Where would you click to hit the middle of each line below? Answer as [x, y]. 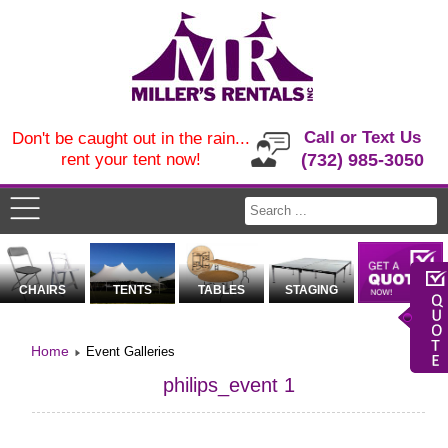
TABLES [222, 290]
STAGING [311, 290]
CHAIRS [43, 290]
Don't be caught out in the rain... [130, 138]
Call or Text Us [363, 137]
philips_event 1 [228, 385]
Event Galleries [131, 352]
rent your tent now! [130, 159]
